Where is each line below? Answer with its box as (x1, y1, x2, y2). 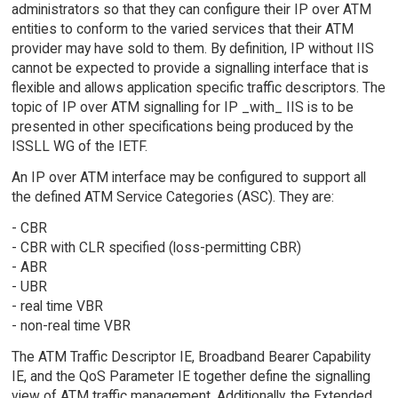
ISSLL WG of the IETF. (11, 138, 147, 155)
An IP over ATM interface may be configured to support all (11, 169, 366, 187)
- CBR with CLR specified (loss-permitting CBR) (11, 239, 301, 257)
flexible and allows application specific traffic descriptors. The (11, 79, 386, 97)
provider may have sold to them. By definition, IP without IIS (11, 40, 374, 58)
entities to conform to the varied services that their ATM (11, 20, 354, 38)
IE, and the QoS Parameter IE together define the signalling (11, 367, 370, 385)
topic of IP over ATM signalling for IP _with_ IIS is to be (11, 99, 354, 116)
